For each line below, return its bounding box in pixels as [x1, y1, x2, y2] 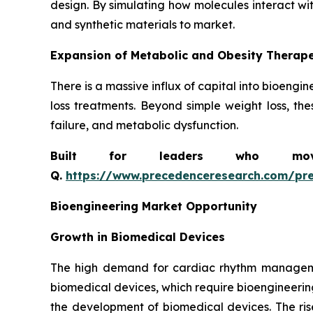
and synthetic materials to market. [50, 17, 235, 31]
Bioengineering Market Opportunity [50, 198, 257, 213]
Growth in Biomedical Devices [50, 229, 225, 244]
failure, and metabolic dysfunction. [50, 117, 238, 132]
